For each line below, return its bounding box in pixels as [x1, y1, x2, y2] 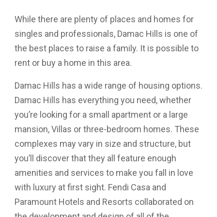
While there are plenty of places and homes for [15, 14, 194, 24]
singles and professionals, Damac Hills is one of [15, 29, 198, 39]
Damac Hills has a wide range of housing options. [15, 80, 202, 91]
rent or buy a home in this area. [15, 58, 132, 68]
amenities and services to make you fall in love [15, 168, 193, 178]
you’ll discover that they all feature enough [15, 153, 176, 163]
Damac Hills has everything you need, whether [15, 95, 191, 105]
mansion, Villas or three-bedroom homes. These [15, 124, 199, 134]
